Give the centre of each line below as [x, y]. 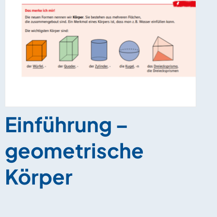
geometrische [74, 150]
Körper [39, 177]
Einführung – [67, 124]
